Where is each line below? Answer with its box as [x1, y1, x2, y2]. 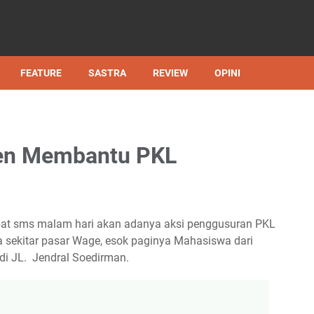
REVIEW [153, 67, 188, 78]
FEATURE [20, 67, 62, 78]
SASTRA [88, 67, 126, 78]
